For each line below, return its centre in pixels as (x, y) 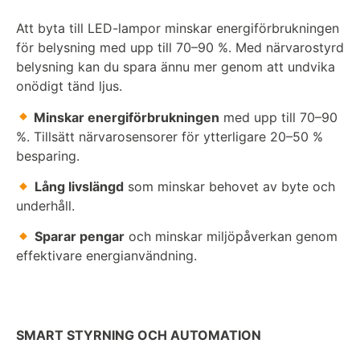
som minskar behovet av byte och (230, 186)
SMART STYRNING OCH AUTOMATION (139, 335)
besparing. (48, 155)
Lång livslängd (80, 186)
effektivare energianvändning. (106, 256)
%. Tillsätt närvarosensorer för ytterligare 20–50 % (170, 136)
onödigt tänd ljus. (69, 86)
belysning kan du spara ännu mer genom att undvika (176, 67)
